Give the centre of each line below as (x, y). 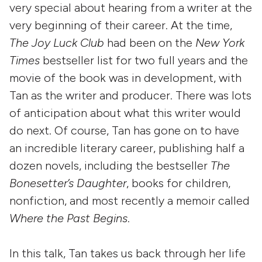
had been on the (150, 42)
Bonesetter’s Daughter (68, 183)
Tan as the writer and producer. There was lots (130, 95)
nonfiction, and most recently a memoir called (130, 200)
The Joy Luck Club (57, 42)
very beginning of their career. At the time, (121, 25)
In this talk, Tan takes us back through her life (127, 253)
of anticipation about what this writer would (125, 113)
